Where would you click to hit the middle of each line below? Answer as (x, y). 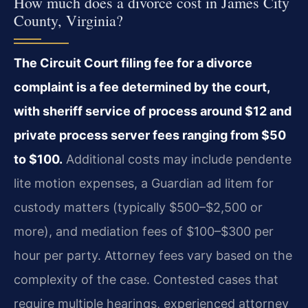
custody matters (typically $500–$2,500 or (138, 208)
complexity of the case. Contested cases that (146, 280)
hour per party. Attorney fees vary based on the (153, 256)
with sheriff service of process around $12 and (153, 111)
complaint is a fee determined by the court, (142, 87)
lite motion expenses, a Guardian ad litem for (144, 184)
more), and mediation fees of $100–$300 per (144, 232)
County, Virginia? (68, 21)
